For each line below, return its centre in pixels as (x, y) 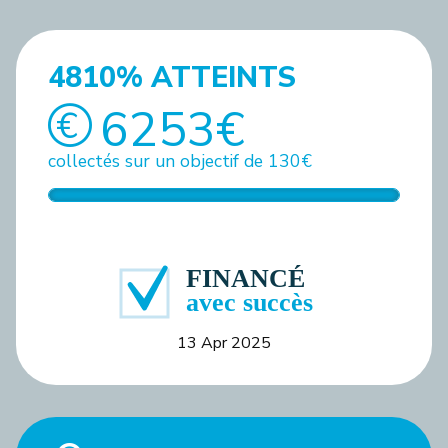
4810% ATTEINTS (172, 77)
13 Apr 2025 (224, 342)
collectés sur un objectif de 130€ (180, 160)
